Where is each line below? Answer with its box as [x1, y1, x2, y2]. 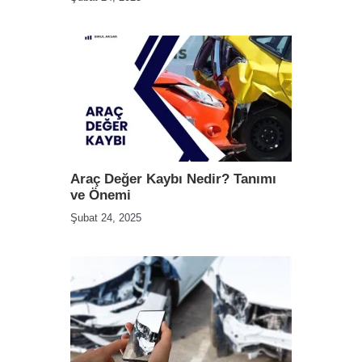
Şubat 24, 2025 [70, 212, 141, 224]
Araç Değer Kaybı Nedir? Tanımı [70, 171, 276, 187]
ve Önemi [70, 187, 131, 203]
